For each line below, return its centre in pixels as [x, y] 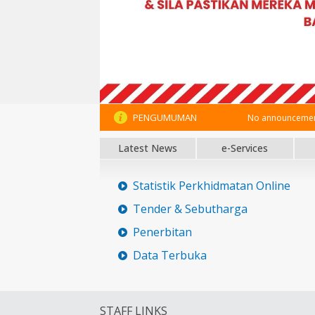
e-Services [245, 148]
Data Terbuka [170, 255]
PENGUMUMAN [164, 117]
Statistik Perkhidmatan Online [212, 185]
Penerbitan [162, 232]
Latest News [148, 148]
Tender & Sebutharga [190, 208]
